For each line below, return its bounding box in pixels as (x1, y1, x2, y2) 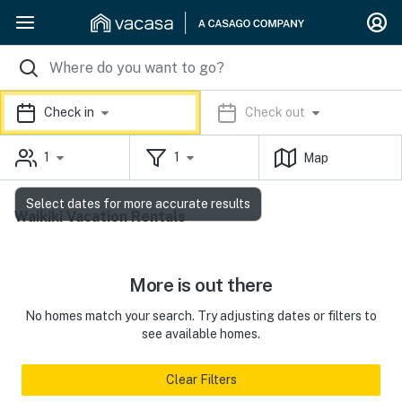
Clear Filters (165, 372, 237, 387)
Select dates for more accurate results (26, 197, 250, 211)
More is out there (129, 274, 273, 296)
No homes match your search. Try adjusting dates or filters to (25, 309, 377, 323)
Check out (245, 105, 305, 120)
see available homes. (142, 327, 260, 341)
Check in (44, 105, 94, 120)
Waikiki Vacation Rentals (14, 208, 186, 225)
